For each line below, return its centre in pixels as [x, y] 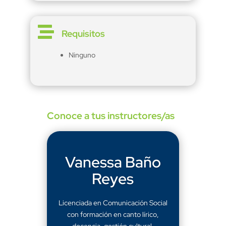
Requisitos [83, 34]
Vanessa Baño [113, 162]
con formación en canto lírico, [113, 215]
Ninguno [82, 55]
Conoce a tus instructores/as [110, 116]
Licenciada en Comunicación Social [113, 203]
